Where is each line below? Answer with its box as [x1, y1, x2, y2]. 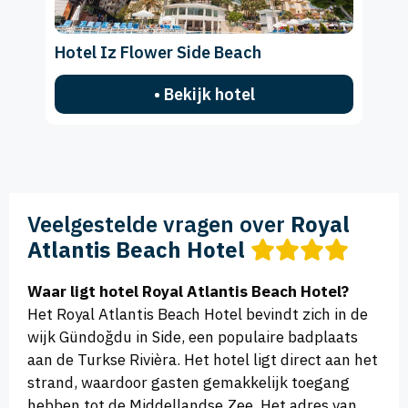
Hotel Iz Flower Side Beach [55, 41, 261, 63]
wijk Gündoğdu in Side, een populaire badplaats [27, 326, 358, 347]
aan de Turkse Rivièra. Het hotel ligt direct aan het [27, 349, 378, 370]
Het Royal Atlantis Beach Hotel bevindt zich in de [27, 303, 368, 324]
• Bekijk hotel [153, 83, 255, 105]
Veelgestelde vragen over [27, 209, 291, 239]
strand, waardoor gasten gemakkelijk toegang [27, 372, 350, 393]
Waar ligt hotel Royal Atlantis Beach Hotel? [27, 280, 349, 301]
